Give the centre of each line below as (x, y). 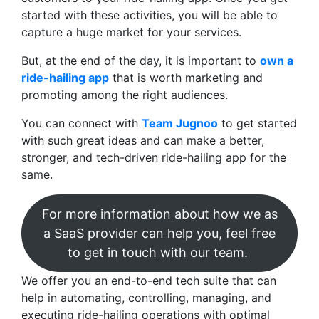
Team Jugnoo (180, 123)
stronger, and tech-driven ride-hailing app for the (154, 157)
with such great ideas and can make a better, (143, 140)
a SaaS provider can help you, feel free (159, 233)
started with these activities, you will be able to (150, 15)
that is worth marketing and (186, 77)
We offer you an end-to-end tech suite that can (149, 280)
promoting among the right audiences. (126, 94)
